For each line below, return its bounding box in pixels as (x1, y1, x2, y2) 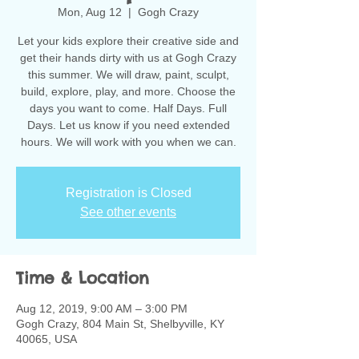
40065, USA (16, 333, 77, 345)
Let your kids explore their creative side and (18, 34, 239, 47)
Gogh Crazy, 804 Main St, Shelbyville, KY (16, 317, 224, 330)
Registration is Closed (65, 186, 192, 200)
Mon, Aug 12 (58, 6, 122, 18)
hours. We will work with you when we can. (20, 135, 236, 148)
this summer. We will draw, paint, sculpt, (27, 68, 229, 81)
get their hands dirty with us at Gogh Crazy (20, 51, 236, 64)
